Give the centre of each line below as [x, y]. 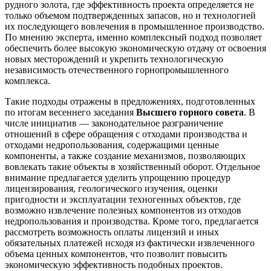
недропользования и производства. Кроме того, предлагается [132, 221]
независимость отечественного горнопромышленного [117, 70]
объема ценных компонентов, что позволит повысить [116, 253]
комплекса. [28, 80]
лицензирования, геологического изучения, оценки [111, 188]
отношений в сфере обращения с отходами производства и [126, 134]
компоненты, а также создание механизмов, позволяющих [125, 155]
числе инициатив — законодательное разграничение [114, 123]
